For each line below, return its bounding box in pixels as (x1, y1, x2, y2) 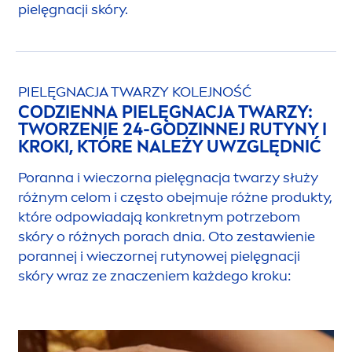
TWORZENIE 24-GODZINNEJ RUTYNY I (18, 118, 327, 140)
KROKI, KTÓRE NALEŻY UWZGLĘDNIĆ (18, 135, 321, 157)
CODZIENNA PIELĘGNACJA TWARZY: (18, 101, 313, 123)
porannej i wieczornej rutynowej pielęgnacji (18, 247, 300, 265)
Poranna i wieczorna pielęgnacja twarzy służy (18, 168, 318, 186)
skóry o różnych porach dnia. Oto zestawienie (18, 227, 315, 245)
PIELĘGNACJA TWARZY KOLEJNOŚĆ (18, 82, 251, 101)
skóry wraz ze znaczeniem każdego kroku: (18, 266, 291, 284)
